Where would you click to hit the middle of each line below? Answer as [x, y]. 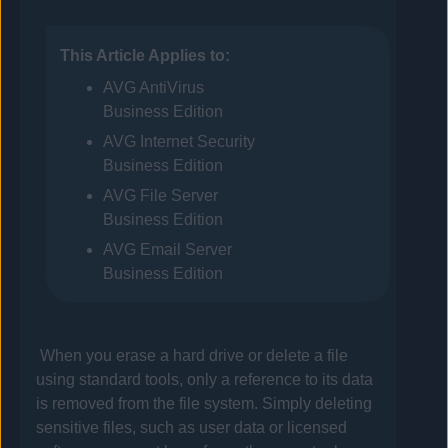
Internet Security [195, 142]
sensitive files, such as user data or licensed [192, 428]
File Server [176, 196]
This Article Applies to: [144, 56]
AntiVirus [169, 88]
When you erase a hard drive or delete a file [193, 356]
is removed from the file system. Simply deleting [204, 404]
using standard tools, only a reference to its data [205, 380]
